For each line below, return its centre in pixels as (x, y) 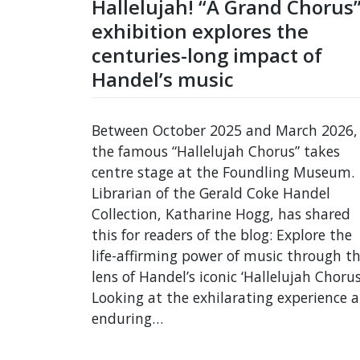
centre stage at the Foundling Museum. (223, 172)
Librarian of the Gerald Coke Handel (211, 192)
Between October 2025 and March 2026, (225, 130)
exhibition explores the (200, 31)
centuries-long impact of (207, 55)
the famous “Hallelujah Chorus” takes (216, 151)
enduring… (127, 318)
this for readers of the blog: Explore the (222, 234)
